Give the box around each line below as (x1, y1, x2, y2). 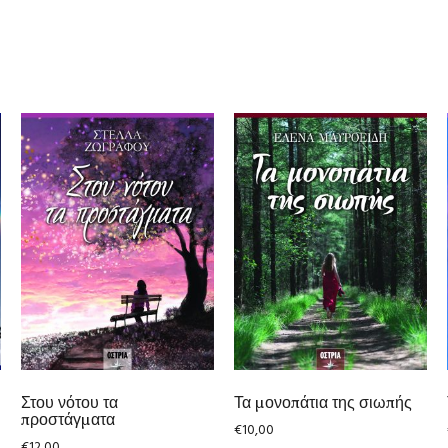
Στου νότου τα (20, 392, 118, 413)
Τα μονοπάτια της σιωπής (233, 392, 412, 413)
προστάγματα (20, 409, 115, 430)
